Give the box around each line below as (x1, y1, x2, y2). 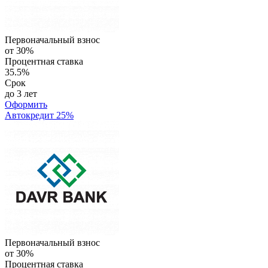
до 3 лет (5, 89, 37, 99)
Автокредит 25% (5, 110, 74, 121)
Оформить (5, 99, 47, 110)
